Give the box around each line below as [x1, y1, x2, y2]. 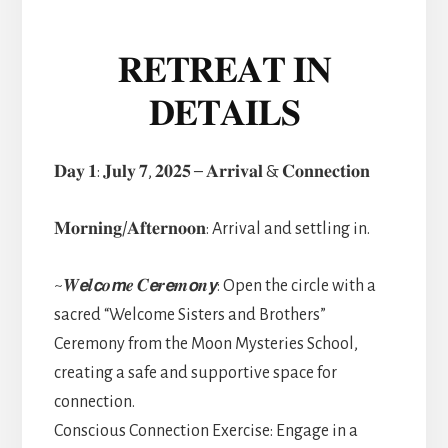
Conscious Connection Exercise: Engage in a [53, 421, 358, 440]
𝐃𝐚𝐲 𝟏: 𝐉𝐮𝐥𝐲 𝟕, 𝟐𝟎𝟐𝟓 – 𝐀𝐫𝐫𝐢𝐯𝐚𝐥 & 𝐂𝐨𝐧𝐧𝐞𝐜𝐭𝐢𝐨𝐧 [53, 162, 370, 181]
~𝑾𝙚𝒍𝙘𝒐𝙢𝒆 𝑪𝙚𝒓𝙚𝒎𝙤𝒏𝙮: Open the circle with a [53, 276, 376, 295]
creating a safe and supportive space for [53, 363, 337, 382]
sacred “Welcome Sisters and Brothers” [53, 305, 326, 324]
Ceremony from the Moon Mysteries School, [53, 334, 358, 353]
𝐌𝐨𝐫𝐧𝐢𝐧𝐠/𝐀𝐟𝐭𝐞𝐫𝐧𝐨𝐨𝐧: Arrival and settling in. [53, 219, 370, 238]
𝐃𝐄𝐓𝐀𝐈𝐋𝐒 [148, 88, 300, 135]
